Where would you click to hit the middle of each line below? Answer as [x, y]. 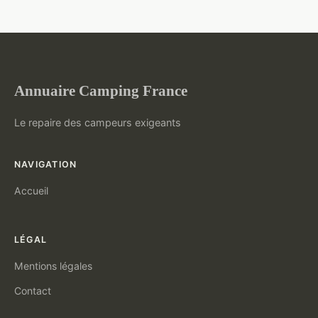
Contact [33, 290]
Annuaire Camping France [101, 90]
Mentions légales [53, 265]
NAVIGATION [46, 164]
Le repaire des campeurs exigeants [98, 122]
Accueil [31, 190]
